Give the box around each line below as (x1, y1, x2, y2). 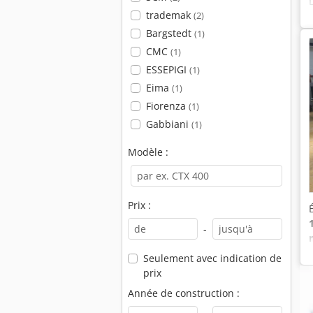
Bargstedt (145, 27, 194, 40)
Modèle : (128, 145, 168, 159)
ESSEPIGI (145, 63, 189, 76)
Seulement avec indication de (143, 252, 282, 265)
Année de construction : (128, 286, 240, 300)
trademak (145, 8, 194, 22)
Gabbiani (145, 117, 191, 131)
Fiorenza (145, 99, 189, 112)
